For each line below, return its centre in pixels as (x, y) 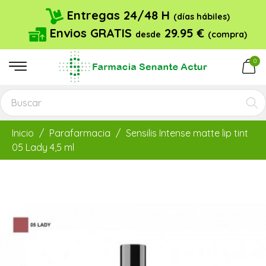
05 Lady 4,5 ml (43, 148)
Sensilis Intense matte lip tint (187, 133)
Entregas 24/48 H (118, 15)
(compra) (227, 34)
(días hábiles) (201, 16)
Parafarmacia (80, 133)
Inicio (23, 133)
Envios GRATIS (91, 33)
